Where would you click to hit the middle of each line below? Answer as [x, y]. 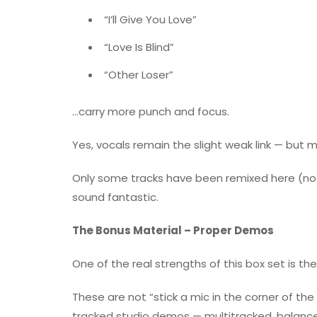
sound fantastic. [115, 197]
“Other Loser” [139, 75]
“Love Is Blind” [139, 47]
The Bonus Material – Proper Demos [173, 231]
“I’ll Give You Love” [150, 20]
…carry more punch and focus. [151, 112]
